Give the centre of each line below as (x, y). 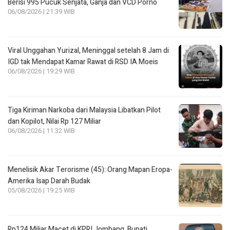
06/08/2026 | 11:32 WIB (41, 131)
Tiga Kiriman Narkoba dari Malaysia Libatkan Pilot (84, 110)
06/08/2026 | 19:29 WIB (41, 71)
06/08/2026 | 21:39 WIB (41, 12)
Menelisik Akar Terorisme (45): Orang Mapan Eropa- (90, 169)
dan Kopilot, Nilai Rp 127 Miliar (54, 121)
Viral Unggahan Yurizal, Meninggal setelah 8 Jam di (88, 50)
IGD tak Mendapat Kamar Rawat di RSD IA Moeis (83, 62)
